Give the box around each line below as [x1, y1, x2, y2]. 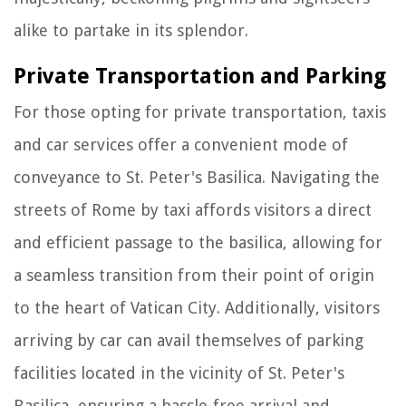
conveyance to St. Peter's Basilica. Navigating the [14, 167, 380, 187]
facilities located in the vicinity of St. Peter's [14, 362, 344, 382]
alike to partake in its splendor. [14, 20, 248, 40]
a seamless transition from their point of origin [14, 265, 374, 285]
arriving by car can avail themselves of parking [14, 330, 363, 350]
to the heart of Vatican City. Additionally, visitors [14, 297, 380, 317]
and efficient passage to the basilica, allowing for [14, 232, 382, 252]
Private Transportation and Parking [14, 63, 386, 89]
